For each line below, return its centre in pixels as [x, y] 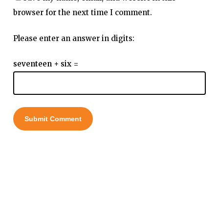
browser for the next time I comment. [82, 13]
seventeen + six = [46, 64]
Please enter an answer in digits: [74, 38]
